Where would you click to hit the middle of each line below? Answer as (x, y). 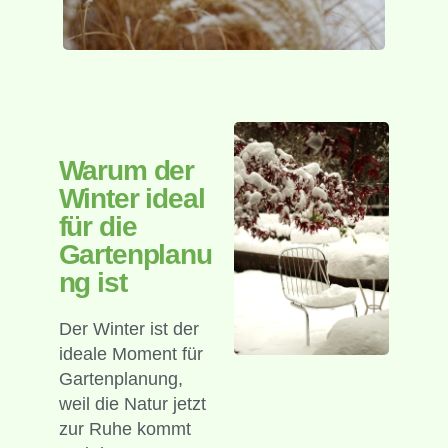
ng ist (92, 282)
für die (97, 226)
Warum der (126, 170)
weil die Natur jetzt (132, 403)
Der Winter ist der (128, 328)
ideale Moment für (130, 353)
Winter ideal (131, 198)
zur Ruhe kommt (124, 428)
